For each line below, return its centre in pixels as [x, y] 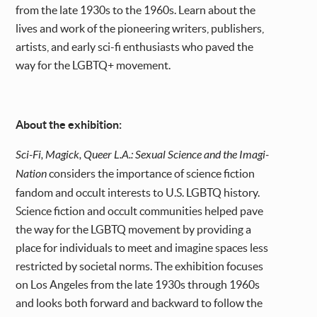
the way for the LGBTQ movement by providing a [134, 230]
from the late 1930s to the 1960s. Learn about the [136, 10]
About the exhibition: [69, 125]
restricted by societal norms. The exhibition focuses [140, 266]
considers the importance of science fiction [151, 174]
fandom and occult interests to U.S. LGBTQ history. [138, 193]
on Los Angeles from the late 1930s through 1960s [138, 285]
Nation [31, 174]
